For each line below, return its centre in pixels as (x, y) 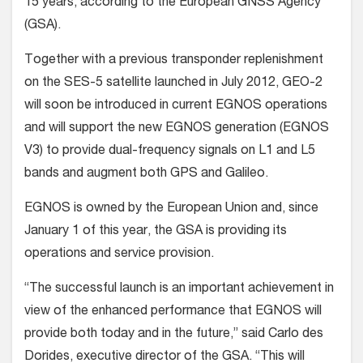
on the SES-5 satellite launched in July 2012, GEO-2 (173, 83)
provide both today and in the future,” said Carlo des (174, 335)
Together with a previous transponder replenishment (174, 61)
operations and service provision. (119, 254)
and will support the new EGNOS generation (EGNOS (177, 129)
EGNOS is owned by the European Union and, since (171, 209)
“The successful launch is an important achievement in (179, 289)
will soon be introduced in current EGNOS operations (176, 106)
